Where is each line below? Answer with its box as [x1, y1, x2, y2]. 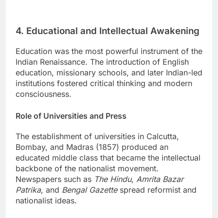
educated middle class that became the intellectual [16, 152, 200, 163]
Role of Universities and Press [16, 110, 127, 121]
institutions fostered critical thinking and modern [16, 78, 192, 88]
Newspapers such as [16, 174, 94, 184]
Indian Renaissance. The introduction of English [16, 56, 189, 67]
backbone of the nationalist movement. [16, 163, 159, 173]
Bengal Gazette [62, 184, 117, 195]
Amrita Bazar [136, 174, 183, 184]
